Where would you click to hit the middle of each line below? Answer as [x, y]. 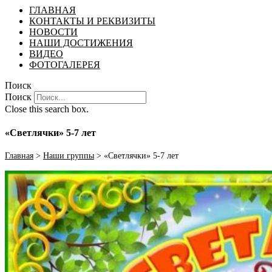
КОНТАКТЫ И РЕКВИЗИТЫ [92, 21]
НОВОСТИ [53, 32]
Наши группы [69, 156]
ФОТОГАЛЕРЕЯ [65, 64]
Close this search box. [47, 109]
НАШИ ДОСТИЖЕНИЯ [81, 42]
